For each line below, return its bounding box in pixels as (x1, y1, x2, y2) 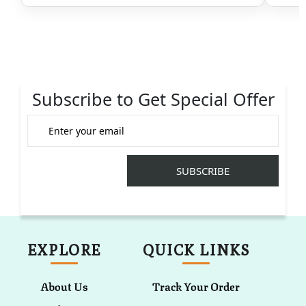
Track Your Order (152, 277, 240, 295)
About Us (40, 277, 89, 295)
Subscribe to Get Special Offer (31, 87, 275, 111)
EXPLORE (27, 241, 102, 260)
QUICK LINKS (142, 241, 250, 260)
